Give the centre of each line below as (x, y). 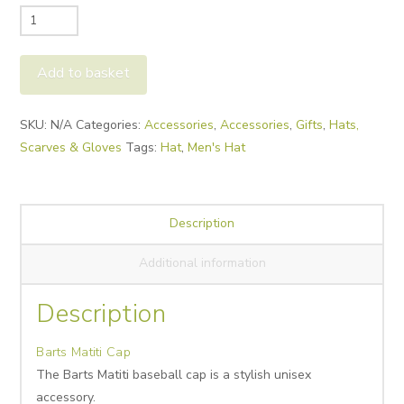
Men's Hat (217, 148)
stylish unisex (273, 375)
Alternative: (54, 106)
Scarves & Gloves (71, 148)
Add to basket (84, 73)
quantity (43, 83)
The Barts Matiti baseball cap (122, 375)
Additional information (202, 262)
